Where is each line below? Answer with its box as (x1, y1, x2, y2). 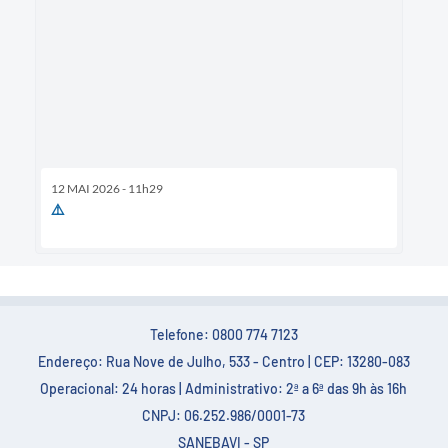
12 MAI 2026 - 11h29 (51, 180, 163, 196)
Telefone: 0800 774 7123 (149, 325, 298, 343)
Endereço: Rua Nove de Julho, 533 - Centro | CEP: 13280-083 (37, 352, 410, 370)
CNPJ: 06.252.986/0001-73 (142, 406, 306, 424)
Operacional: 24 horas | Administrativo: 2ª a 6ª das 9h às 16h (40, 379, 408, 397)
